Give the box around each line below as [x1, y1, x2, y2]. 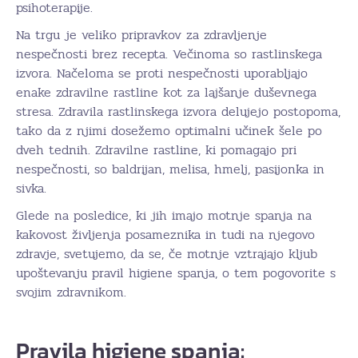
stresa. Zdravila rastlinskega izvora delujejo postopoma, [16, 101, 340, 121]
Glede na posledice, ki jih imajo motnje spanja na [16, 205, 312, 225]
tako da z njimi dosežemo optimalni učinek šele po [16, 120, 322, 141]
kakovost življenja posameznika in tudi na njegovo [16, 224, 315, 245]
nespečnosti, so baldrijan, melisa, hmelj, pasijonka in [16, 158, 324, 179]
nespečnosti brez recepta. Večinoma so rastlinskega [16, 43, 322, 64]
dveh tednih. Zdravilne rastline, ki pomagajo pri [16, 139, 296, 160]
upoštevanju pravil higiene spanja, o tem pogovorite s [16, 262, 336, 283]
